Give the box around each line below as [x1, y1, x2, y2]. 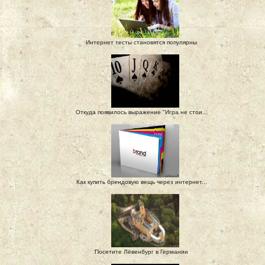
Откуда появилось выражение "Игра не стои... [75, 109, 208, 115]
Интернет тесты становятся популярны [86, 39, 197, 46]
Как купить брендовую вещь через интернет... [76, 179, 207, 185]
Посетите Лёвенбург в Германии [95, 248, 188, 255]
